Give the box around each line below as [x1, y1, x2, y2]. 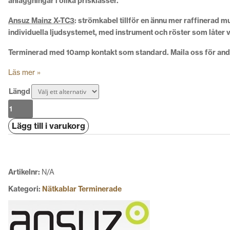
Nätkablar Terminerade [42, 184, 122, 194]
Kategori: [8, 184, 42, 194]
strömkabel [78, 16, 120, 26]
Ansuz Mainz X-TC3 [8, 16, 74, 26]
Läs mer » [8, 68, 41, 78]
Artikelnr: [8, 167, 42, 177]
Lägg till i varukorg [12, 121, 85, 131]
